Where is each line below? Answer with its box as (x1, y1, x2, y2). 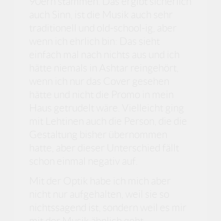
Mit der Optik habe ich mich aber (29, 175, 171, 186)
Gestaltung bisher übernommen (29, 129, 168, 141)
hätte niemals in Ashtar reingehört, (29, 62, 179, 74)
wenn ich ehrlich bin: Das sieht (29, 36, 160, 47)
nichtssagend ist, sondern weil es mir (29, 201, 187, 213)
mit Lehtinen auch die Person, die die (29, 115, 187, 127)
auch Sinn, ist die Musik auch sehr (29, 9, 173, 21)
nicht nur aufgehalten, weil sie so (29, 188, 170, 200)
